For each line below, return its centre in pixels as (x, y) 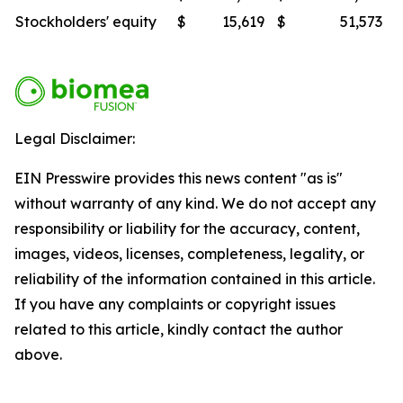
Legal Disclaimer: (75, 139)
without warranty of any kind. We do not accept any (195, 203)
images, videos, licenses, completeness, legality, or (189, 254)
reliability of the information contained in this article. (195, 279)
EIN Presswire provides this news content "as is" (179, 178)
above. (38, 354)
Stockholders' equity (86, 22)
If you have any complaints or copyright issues (175, 304)
